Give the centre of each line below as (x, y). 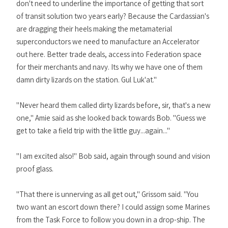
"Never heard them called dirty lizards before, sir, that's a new (113, 105)
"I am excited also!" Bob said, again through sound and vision (113, 156)
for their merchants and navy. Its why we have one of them (109, 67)
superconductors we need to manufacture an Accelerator (108, 41)
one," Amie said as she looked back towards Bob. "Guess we (111, 118)
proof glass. (35, 169)
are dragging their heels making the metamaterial (94, 29)
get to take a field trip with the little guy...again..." (93, 131)
